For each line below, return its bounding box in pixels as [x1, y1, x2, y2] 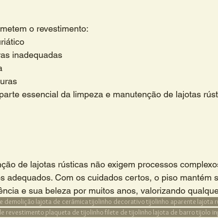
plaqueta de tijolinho [45, 207, 104, 217]
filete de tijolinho [105, 207, 152, 217]
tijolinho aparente [146, 197, 196, 206]
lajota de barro [153, 207, 195, 217]
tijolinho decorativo [89, 197, 145, 206]
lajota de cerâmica [36, 197, 88, 206]
